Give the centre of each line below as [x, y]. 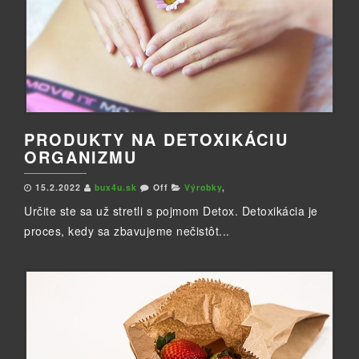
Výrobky [203, 188]
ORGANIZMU [81, 157]
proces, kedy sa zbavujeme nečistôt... [127, 231]
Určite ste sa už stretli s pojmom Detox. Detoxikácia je [171, 211]
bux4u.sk [117, 188]
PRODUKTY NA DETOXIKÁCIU [156, 139]
